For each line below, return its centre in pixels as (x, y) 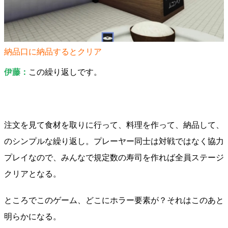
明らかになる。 (33, 217)
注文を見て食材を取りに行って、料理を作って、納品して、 (114, 125)
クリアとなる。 (33, 174)
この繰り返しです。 (65, 72)
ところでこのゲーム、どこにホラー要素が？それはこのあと (114, 200)
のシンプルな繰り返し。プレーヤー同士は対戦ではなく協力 (114, 141)
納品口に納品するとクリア (53, 51)
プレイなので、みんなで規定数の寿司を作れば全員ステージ (114, 158)
